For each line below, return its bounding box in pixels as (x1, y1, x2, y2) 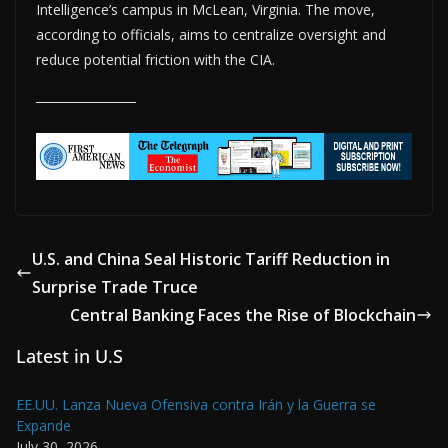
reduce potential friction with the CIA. (36, 50, 275, 70)
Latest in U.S (16, 344, 123, 369)
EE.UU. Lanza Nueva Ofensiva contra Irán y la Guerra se (16, 395, 376, 415)
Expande (16, 416, 71, 436)
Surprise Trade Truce (32, 276, 198, 299)
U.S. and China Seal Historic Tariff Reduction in (32, 248, 390, 271)
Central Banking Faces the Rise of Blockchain (70, 304, 416, 327)
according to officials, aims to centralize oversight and (36, 25, 386, 45)
